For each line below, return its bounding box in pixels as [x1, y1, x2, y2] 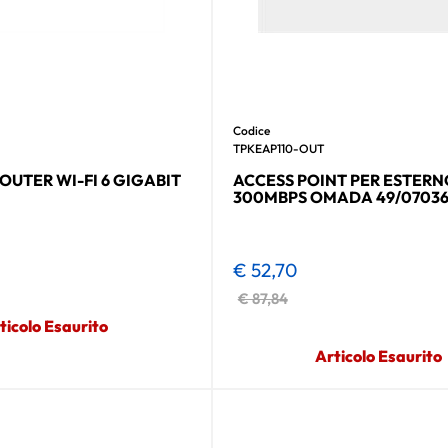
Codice [232, 122, 270, 138]
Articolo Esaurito [315, 345, 443, 366]
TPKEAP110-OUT [232, 140, 324, 156]
